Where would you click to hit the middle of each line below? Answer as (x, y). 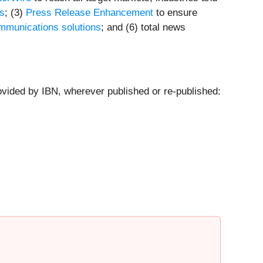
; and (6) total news (143, 28)
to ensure (175, 13)
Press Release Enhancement (90, 13)
